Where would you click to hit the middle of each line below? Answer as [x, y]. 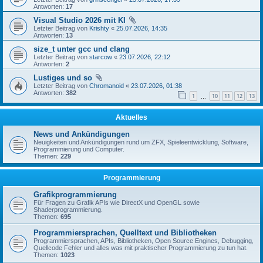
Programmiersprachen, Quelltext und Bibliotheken [125, 233]
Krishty [99, 28]
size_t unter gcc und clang [82, 49]
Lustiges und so [63, 77]
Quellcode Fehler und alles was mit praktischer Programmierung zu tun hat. [141, 248]
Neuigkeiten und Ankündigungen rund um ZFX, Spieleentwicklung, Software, [141, 142]
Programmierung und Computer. [79, 149]
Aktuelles [131, 118]
